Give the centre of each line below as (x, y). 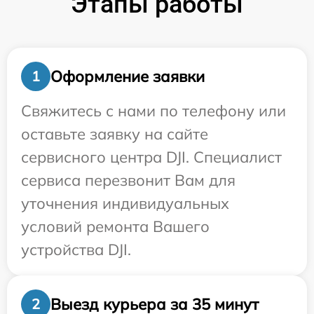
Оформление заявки (128, 76)
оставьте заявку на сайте (115, 134)
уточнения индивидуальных (125, 203)
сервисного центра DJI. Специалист (151, 157)
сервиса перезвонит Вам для (128, 180)
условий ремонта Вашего (115, 226)
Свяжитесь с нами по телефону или (153, 111)
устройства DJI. (76, 250)
